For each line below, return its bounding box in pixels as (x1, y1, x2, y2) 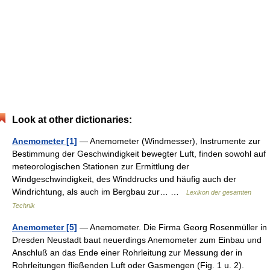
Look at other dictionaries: (12, 115, 132, 125)
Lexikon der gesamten (186, 189, 251, 196)
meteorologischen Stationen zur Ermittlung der (12, 162, 189, 171)
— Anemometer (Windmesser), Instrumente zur (77, 136, 260, 146)
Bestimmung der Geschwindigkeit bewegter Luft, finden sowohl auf (12, 149, 266, 159)
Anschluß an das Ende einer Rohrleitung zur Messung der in (12, 248, 242, 257)
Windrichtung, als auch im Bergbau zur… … (12, 187, 186, 196)
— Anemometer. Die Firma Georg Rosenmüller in (77, 222, 267, 232)
